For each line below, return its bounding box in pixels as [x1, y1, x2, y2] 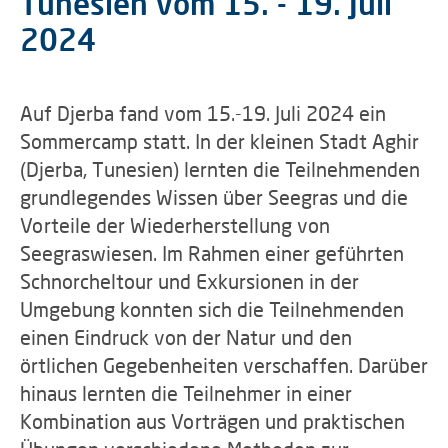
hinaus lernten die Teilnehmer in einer [20, 381, 352, 405]
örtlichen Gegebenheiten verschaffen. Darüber [20, 353, 428, 377]
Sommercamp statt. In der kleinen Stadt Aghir [20, 129, 419, 153]
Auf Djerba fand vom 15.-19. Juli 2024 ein [20, 101, 386, 125]
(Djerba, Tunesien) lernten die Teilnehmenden [20, 157, 420, 181]
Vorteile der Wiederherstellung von [20, 213, 330, 237]
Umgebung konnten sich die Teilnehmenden [20, 297, 404, 321]
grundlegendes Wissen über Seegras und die [20, 185, 408, 209]
